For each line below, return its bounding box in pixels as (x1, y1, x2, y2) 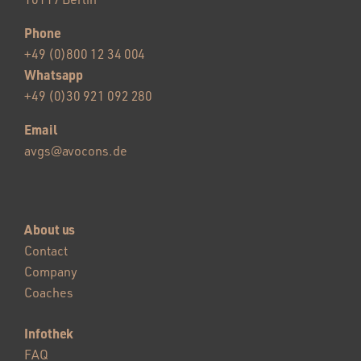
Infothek (23, 325, 74, 342)
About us (23, 221, 76, 239)
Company (23, 263, 77, 280)
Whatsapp (23, 66, 84, 84)
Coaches (23, 284, 73, 301)
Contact (23, 243, 68, 259)
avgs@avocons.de (23, 143, 127, 160)
